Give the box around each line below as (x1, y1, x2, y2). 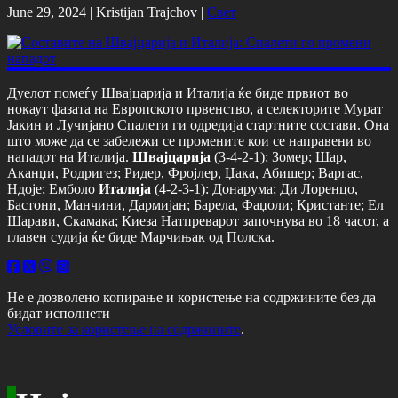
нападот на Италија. (7, 148, 132, 164)
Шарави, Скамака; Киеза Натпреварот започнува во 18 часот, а (7, 212, 389, 228)
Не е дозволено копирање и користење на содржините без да (7, 289, 376, 305)
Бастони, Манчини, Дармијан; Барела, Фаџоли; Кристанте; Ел (7, 196, 384, 212)
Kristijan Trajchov (96, 4, 197, 20)
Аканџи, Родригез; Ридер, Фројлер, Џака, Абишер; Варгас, (7, 164, 363, 180)
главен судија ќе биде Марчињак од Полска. (7, 228, 275, 244)
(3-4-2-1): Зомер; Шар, (211, 148, 346, 164)
